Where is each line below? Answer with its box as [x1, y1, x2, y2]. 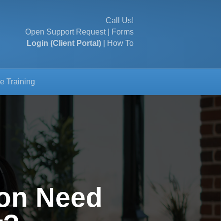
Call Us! [106, 16, 134, 25]
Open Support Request [25, 28, 106, 36]
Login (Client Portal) [27, 39, 101, 47]
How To [107, 39, 134, 47]
